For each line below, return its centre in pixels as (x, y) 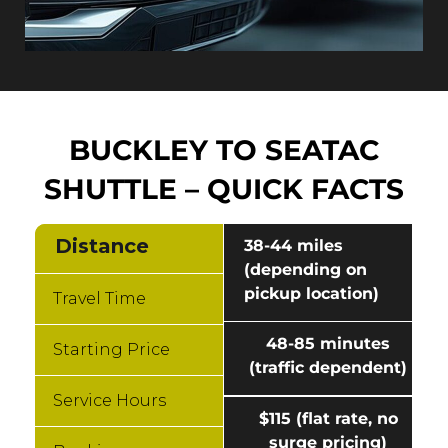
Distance (102, 246)
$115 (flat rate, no (328, 419)
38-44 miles (293, 246)
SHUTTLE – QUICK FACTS (224, 189)
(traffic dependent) (328, 368)
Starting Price (111, 350)
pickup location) (311, 294)
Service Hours (109, 401)
